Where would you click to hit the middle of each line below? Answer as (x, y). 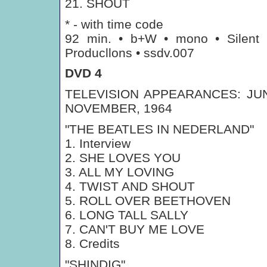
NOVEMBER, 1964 (119, 108)
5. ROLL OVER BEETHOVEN (148, 201)
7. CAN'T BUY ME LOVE (135, 229)
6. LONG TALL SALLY (127, 215)
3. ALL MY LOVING (119, 172)
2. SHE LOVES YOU (123, 158)
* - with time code (114, 24)
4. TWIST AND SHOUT (130, 186)
